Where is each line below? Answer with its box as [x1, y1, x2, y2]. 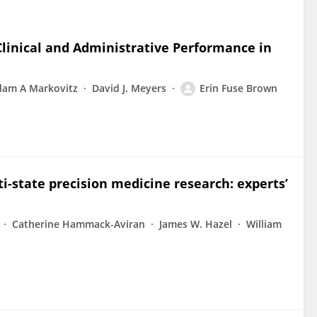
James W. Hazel [159, 217, 232, 231]
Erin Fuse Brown [200, 81, 277, 95]
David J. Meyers [92, 81, 166, 95]
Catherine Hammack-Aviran [12, 217, 145, 231]
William [246, 217, 282, 231]
